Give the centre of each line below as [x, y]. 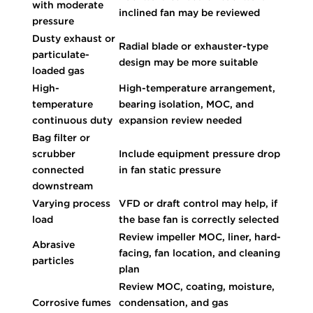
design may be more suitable [188, 62]
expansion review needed [180, 120]
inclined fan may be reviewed [189, 12]
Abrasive [53, 244]
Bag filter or [61, 137]
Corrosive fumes [71, 302]
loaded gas [58, 70]
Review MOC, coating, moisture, [196, 286]
